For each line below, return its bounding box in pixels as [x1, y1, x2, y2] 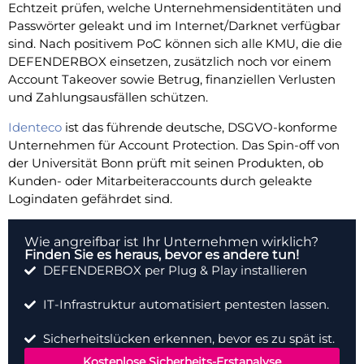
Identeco [8, 119, 62, 135]
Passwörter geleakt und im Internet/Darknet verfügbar [8, 18, 340, 34]
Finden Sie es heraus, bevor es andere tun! [24, 246, 299, 262]
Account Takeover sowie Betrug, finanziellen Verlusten [8, 71, 336, 88]
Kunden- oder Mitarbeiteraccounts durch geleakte [8, 172, 312, 188]
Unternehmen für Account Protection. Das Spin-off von [8, 136, 340, 153]
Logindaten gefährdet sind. [8, 190, 172, 206]
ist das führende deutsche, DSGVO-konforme [62, 119, 337, 135]
